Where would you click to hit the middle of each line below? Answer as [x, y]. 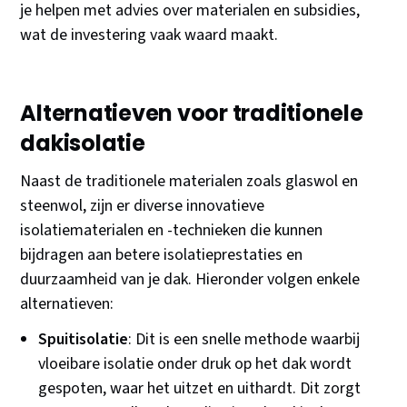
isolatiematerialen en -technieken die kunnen [172, 231]
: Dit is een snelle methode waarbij [244, 340]
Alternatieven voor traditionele [192, 114]
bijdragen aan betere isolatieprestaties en [162, 255]
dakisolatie [83, 144]
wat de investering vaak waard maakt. [149, 35]
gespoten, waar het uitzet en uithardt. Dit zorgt [200, 389]
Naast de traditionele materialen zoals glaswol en [189, 182]
